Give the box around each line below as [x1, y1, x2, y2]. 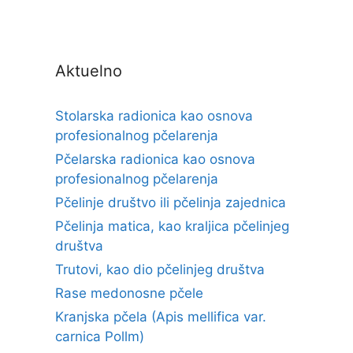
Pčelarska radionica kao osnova [55, 151, 255, 167]
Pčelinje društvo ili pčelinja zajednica [55, 195, 286, 210]
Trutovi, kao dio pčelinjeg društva [55, 262, 265, 277]
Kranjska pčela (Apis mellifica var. [55, 309, 266, 325]
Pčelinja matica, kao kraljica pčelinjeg [55, 218, 289, 234]
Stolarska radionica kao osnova [55, 108, 253, 124]
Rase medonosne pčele [55, 285, 203, 301]
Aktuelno [55, 61, 122, 80]
